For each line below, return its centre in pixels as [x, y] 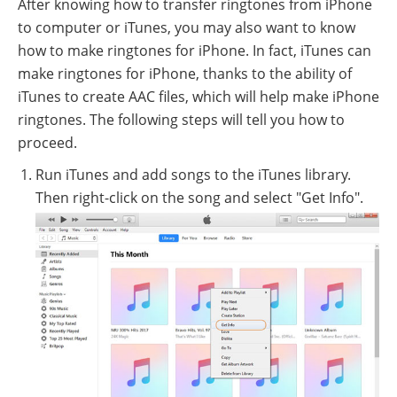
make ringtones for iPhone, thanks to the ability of [185, 73]
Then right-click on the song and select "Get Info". [199, 197]
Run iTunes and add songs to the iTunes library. [193, 174]
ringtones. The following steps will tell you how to [181, 119]
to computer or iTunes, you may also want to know [187, 27]
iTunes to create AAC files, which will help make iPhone [198, 96]
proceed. [47, 142]
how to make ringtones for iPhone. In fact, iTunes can [195, 50]
